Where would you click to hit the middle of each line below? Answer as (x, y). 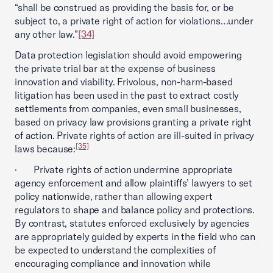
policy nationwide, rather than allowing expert (114, 196)
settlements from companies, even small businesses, (128, 108)
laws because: (45, 149)
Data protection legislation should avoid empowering (128, 55)
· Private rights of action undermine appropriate (124, 169)
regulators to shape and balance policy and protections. (135, 210)
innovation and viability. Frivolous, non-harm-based (124, 82)
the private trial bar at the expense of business (115, 68)
